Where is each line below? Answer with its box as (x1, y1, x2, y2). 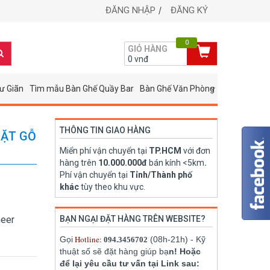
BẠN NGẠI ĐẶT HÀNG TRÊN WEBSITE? (60, 214, 206, 224)
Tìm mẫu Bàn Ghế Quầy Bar (29, 84, 134, 93)
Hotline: (75, 234, 102, 245)
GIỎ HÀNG (127, 44, 168, 54)
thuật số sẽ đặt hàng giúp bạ (60, 246, 169, 256)
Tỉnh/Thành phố (130, 170, 192, 180)
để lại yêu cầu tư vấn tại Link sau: (60, 259, 199, 268)
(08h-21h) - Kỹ (148, 234, 206, 244)
